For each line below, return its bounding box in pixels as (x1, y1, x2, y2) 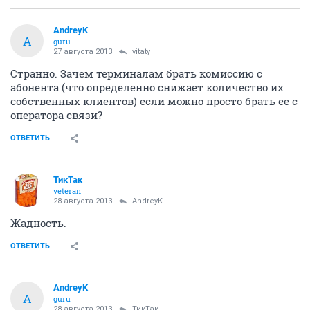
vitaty (132, 47, 150, 56)
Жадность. (10, 216, 66, 230)
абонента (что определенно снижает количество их (10, 80, 284, 94)
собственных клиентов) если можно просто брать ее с (10, 94, 298, 108)
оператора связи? (10, 108, 102, 122)
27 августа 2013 (53, 47, 112, 56)
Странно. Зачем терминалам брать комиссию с (10, 66, 262, 80)
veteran (53, 185, 81, 196)
